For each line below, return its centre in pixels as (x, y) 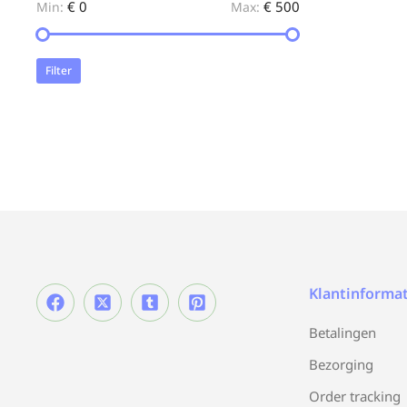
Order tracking (355, 396)
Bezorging (341, 364)
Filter (59, 70)
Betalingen (342, 333)
